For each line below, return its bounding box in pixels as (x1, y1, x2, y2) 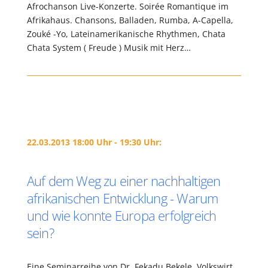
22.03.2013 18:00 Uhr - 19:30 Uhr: (26, 136, 162, 148)
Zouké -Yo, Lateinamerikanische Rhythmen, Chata (26, 28, 226, 39)
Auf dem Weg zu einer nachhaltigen (26, 172, 221, 190)
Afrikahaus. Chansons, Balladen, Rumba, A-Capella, (26, 14, 233, 26)
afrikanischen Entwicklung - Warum (26, 189, 218, 207)
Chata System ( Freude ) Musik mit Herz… (26, 42, 191, 53)
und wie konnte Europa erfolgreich (26, 206, 217, 224)
